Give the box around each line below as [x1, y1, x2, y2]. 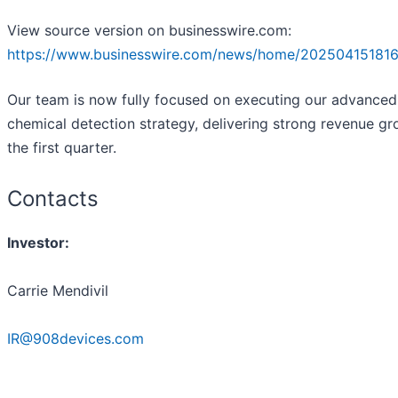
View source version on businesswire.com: [7, 21, 291, 40]
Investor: [7, 234, 69, 252]
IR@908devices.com [7, 330, 144, 348]
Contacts [7, 186, 99, 212]
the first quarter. [7, 139, 116, 157]
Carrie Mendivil [7, 282, 108, 300]
